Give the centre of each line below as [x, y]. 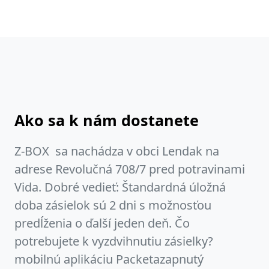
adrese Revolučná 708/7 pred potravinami [130, 169]
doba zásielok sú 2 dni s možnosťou [113, 205]
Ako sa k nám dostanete [107, 120]
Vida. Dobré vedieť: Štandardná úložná [120, 187]
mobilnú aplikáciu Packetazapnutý [109, 259]
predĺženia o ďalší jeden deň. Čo [102, 223]
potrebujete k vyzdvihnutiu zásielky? [114, 241]
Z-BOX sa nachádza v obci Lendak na [117, 151]
